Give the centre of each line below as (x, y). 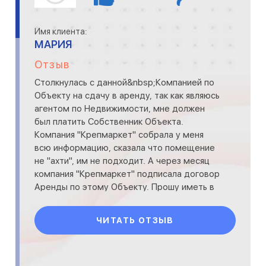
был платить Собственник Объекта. (109, 122)
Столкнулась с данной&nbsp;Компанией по (124, 83)
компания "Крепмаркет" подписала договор (127, 174)
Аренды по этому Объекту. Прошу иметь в (124, 187)
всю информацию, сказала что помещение (125, 148)
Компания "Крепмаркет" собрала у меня (119, 135)
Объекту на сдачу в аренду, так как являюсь (127, 96)
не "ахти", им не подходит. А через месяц (122, 161)
